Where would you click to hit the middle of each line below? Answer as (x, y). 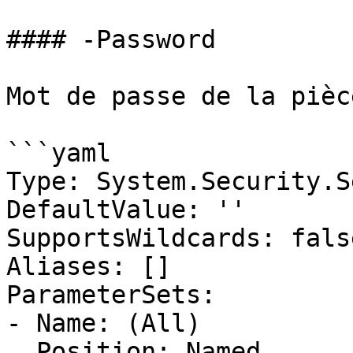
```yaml (59, 153)
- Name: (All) (104, 323)
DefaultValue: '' (126, 210)
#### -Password (111, 39)
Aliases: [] (89, 266)
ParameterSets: (111, 295)
